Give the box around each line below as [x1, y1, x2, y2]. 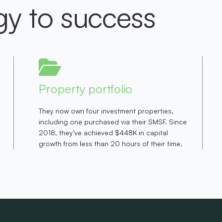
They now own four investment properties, [39, 106, 174, 115]
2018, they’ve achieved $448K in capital [39, 128, 168, 137]
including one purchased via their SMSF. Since [39, 117, 187, 126]
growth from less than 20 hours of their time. [39, 139, 183, 148]
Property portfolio [39, 81, 133, 96]
